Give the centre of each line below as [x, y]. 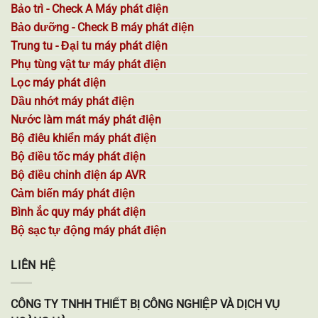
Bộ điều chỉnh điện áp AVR [78, 175]
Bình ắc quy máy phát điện [78, 212]
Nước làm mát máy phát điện [86, 120]
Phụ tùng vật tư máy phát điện [88, 65]
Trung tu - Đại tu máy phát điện [89, 46]
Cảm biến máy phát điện [73, 194]
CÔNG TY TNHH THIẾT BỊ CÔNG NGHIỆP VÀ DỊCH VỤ [146, 304]
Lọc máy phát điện [58, 83]
